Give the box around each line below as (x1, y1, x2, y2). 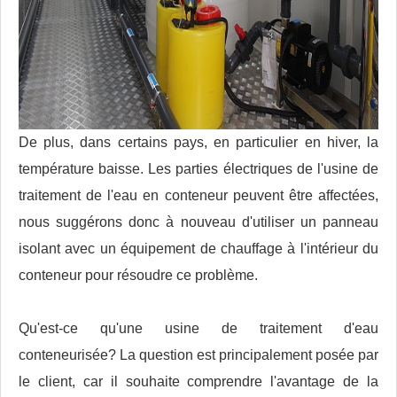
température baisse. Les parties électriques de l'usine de (19, 161, 378, 177)
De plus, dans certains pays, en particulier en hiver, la (19, 135, 378, 151)
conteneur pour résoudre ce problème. (19, 268, 258, 284)
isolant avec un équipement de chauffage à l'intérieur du (19, 241, 378, 257)
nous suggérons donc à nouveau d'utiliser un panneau (19, 214, 378, 230)
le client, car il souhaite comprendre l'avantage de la (19, 374, 378, 390)
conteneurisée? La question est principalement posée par (19, 347, 378, 363)
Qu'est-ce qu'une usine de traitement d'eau (19, 321, 378, 337)
